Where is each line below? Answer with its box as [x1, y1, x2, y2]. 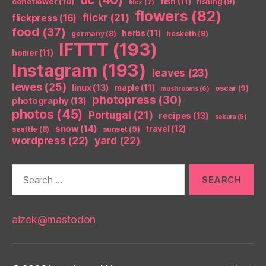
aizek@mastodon [12, 213, 96, 226]
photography [12, 95, 69, 106]
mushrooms [160, 84, 199, 93]
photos [12, 106, 54, 122]
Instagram [12, 59, 97, 81]
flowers [135, 7, 188, 25]
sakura [214, 112, 236, 121]
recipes [159, 110, 192, 121]
